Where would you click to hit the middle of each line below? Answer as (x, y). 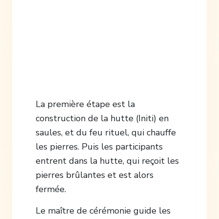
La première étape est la (85, 104)
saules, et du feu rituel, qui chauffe (106, 132)
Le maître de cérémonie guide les (103, 210)
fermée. (51, 189)
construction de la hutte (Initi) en (102, 118)
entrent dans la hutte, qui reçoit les (107, 161)
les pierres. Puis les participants (99, 146)
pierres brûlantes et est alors (94, 175)
